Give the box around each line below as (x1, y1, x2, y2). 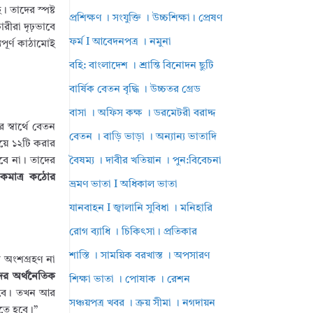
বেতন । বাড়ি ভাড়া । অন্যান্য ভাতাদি (69, 132, 217, 143)
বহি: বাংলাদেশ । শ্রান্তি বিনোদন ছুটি (69, 61, 214, 71)
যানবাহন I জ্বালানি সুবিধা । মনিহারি (69, 203, 213, 214)
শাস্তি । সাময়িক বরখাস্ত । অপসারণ (69, 251, 210, 261)
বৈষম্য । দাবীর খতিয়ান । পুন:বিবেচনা (69, 156, 222, 166)
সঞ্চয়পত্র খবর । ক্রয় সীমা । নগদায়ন (69, 298, 216, 309)
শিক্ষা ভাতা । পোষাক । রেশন (69, 275, 191, 285)
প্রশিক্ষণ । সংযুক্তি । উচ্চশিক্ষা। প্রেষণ (69, 13, 223, 24)
